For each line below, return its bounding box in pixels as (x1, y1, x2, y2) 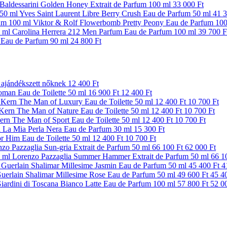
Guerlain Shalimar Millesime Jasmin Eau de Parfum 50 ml (1, 161, 186, 170)
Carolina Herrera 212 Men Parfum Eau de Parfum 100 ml (12, 27, 196, 36)
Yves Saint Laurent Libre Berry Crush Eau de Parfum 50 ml (19, 9, 211, 18)
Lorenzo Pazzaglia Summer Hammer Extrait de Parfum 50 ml (12, 152, 209, 161)
